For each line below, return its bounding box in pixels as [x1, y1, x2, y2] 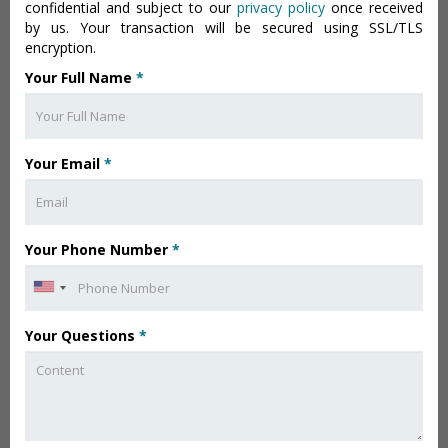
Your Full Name [25, 67, 136, 87]
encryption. [25, 37, 96, 57]
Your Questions [25, 325, 139, 345]
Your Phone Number [25, 239, 172, 259]
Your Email [25, 153, 104, 173]
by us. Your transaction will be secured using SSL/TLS [25, 17, 423, 37]
